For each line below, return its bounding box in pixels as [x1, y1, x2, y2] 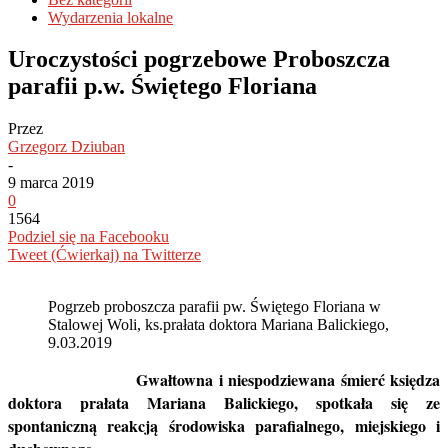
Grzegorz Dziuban [8, 138, 125, 156]
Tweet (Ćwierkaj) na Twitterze [8, 246, 201, 264]
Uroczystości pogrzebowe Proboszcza [8, 46, 390, 73]
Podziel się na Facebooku [8, 228, 169, 246]
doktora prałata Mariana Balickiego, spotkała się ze [8, 391, 440, 415]
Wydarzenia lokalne [48, 8, 173, 26]
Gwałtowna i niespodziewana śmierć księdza [8, 368, 440, 392]
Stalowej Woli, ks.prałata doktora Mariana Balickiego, [48, 316, 389, 334]
